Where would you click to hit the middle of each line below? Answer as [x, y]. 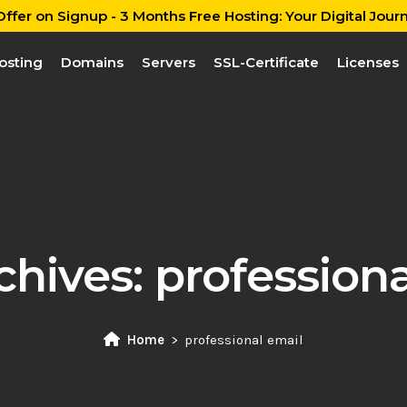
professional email [244, 340]
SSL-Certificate [266, 62]
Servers [168, 62]
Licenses [367, 62]
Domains [92, 62]
